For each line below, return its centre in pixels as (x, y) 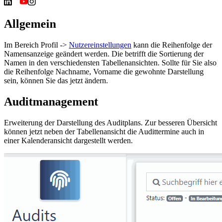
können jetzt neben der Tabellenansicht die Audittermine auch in (104, 131)
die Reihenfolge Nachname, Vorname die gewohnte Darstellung (104, 71)
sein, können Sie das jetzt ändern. (56, 80)
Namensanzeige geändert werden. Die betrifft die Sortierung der (104, 54)
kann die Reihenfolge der (172, 45)
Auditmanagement (51, 101)
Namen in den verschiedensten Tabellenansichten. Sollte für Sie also (110, 62)
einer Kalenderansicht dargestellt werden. (68, 140)
